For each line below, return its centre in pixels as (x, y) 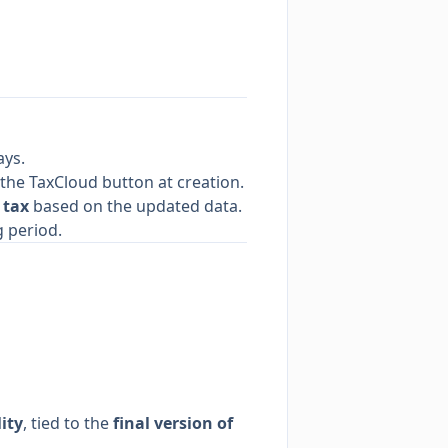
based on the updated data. (135, 206)
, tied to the (68, 423)
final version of (173, 423)
